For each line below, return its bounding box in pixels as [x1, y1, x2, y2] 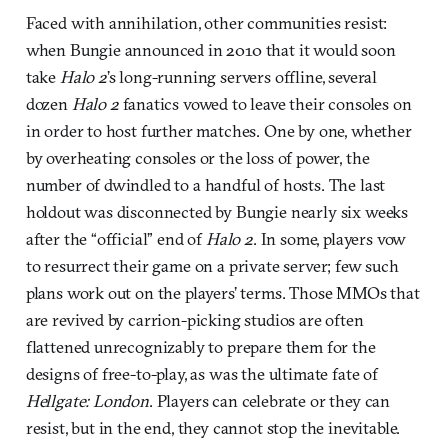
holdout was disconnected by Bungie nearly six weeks [25, 201, 409, 223]
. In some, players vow [252, 228, 407, 250]
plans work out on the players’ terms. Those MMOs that [25, 282, 420, 304]
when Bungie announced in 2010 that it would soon [25, 39, 396, 61]
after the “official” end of [25, 228, 206, 250]
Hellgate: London [25, 390, 149, 412]
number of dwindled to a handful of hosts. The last [25, 174, 386, 196]
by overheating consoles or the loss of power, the [25, 147, 370, 169]
